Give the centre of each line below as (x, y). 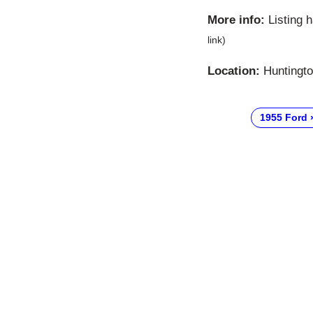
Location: (234, 71)
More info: (236, 20)
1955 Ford (283, 118)
